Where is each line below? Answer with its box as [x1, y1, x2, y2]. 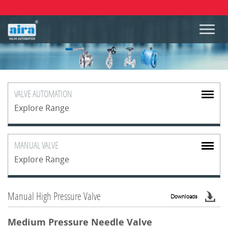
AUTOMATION [33, 88, 72, 100]
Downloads [170, 193, 197, 199]
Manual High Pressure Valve [8, 189, 101, 203]
